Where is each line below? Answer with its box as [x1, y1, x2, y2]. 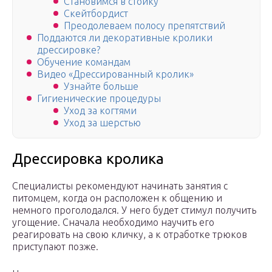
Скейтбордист [64, 8, 128, 19]
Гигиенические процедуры [37, 93, 161, 104]
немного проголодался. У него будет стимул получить [12, 205, 256, 216]
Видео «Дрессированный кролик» [37, 69, 194, 80]
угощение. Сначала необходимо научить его [12, 217, 214, 228]
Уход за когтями [64, 105, 137, 117]
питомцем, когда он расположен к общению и [12, 192, 222, 204]
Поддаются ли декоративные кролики [37, 32, 212, 44]
